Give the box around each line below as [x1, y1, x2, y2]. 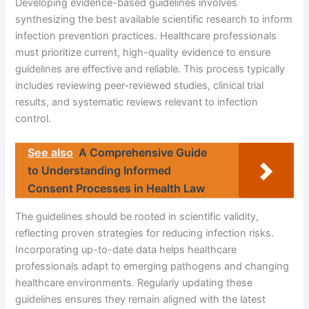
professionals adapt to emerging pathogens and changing [15, 259, 290, 272]
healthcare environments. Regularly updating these [15, 276, 253, 289]
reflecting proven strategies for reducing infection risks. [15, 226, 275, 239]
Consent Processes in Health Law [28, 181, 206, 196]
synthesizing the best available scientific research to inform [15, 13, 293, 26]
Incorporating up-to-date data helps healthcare [15, 243, 237, 256]
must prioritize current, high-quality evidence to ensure [15, 46, 271, 59]
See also [28, 146, 74, 160]
